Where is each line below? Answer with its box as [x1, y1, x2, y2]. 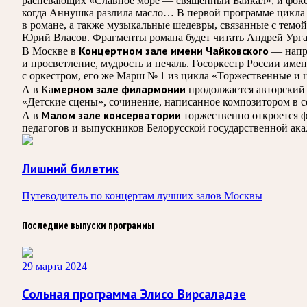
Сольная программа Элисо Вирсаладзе [22, 286, 246, 303]
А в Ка [22, 83, 53, 95]
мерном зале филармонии [53, 82, 186, 96]
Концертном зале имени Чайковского [79, 43, 269, 58]
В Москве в [22, 45, 79, 57]
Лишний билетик [22, 160, 119, 177]
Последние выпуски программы [22, 220, 154, 232]
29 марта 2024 [22, 260, 87, 273]
